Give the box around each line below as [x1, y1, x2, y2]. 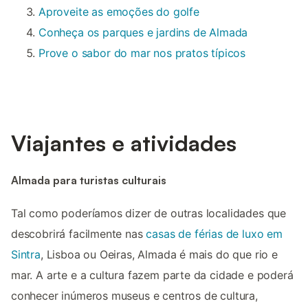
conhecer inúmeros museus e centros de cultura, [11, 288, 258, 302]
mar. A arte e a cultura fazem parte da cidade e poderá [11, 267, 294, 282]
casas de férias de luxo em [146, 226, 283, 241]
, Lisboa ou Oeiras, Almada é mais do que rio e [40, 247, 278, 261]
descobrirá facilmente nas [11, 226, 146, 241]
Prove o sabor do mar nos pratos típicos [38, 46, 246, 60]
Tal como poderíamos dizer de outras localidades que [11, 206, 287, 220]
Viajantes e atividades [11, 129, 236, 157]
